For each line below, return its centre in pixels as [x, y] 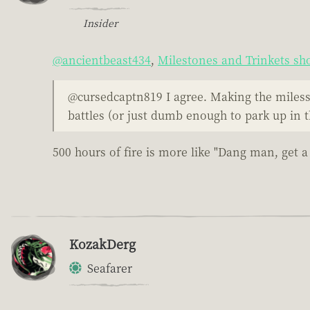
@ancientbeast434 [102, 60]
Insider [100, 22]
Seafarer [110, 268]
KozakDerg [102, 243]
